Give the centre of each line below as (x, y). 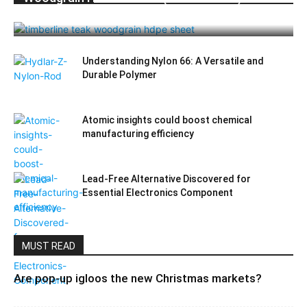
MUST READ (49, 246)
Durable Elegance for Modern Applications (141, 14)
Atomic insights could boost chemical (167, 120)
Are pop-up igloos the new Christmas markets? (138, 278)
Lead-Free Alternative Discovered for (167, 179)
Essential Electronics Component (158, 193)
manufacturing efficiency (138, 134)
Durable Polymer (120, 75)
